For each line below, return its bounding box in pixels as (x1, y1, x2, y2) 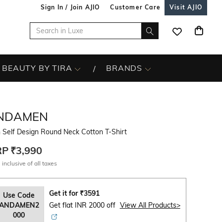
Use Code (3, 191, 35, 200)
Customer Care (110, 3, 161, 11)
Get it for (49, 189, 80, 198)
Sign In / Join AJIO (40, 3, 100, 11)
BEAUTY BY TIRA (2, 63, 72, 73)
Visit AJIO (169, 3, 202, 11)
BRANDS (106, 63, 143, 73)
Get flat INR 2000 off (49, 201, 117, 210)
